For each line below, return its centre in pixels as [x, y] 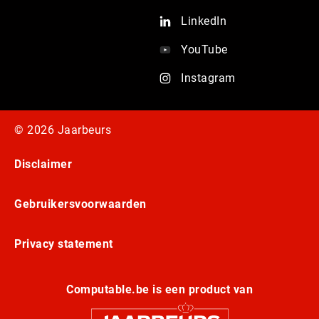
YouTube [204, 50]
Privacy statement [64, 244]
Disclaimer [43, 164]
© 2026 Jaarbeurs [63, 130]
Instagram [208, 78]
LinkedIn [204, 21]
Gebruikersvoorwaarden [80, 204]
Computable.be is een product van [159, 290]
